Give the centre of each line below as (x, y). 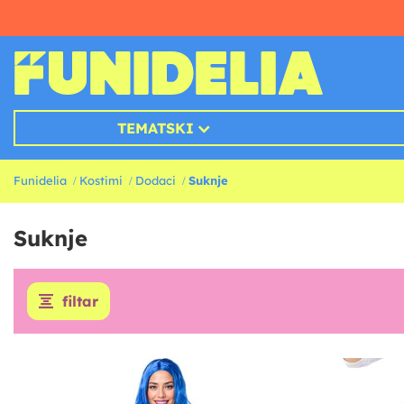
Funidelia (40, 181)
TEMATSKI (155, 129)
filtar (80, 302)
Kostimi (101, 181)
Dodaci (156, 181)
